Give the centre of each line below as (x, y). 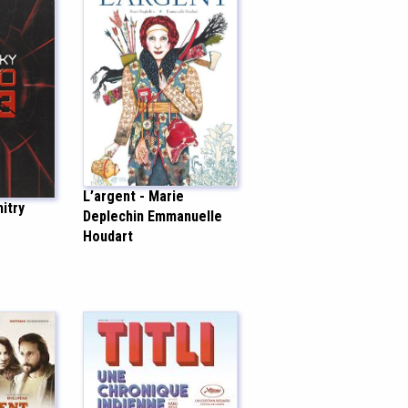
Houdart (108, 237)
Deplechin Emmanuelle (153, 217)
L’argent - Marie (133, 197)
